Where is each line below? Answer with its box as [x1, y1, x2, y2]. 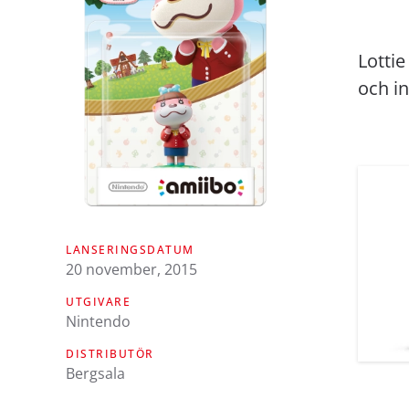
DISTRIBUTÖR [66, 345, 154, 362]
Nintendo [66, 310, 131, 331]
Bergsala [66, 362, 125, 383]
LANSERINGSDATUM [66, 241, 194, 257]
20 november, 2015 [66, 258, 197, 279]
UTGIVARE [66, 293, 131, 309]
